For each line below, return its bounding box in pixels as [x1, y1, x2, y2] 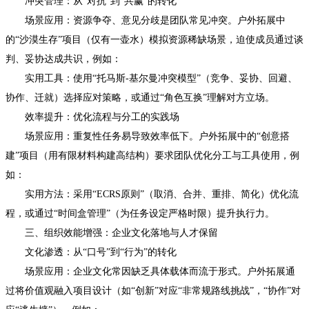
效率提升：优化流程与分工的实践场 [6, 111, 179, 122]
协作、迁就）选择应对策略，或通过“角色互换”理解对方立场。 [6, 92, 275, 103]
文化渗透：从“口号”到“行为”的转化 [6, 246, 177, 257]
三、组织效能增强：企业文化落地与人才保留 [6, 227, 218, 238]
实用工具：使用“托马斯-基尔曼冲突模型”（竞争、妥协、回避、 [6, 72, 297, 83]
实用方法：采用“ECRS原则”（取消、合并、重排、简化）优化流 [6, 188, 299, 199]
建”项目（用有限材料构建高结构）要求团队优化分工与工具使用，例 [6, 150, 299, 161]
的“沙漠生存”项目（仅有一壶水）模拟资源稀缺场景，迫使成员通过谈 [6, 34, 303, 45]
